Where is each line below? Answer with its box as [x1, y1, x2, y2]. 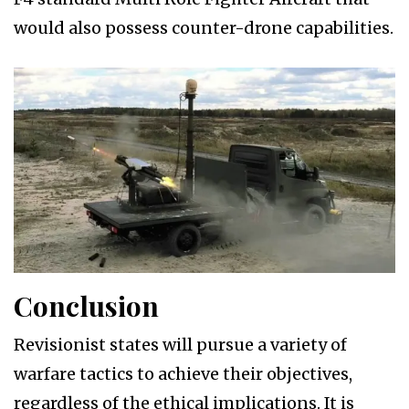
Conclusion [14, 288, 159, 325]
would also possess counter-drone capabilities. [14, 17, 393, 39]
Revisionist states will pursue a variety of [14, 334, 347, 356]
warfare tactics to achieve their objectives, [14, 363, 352, 385]
